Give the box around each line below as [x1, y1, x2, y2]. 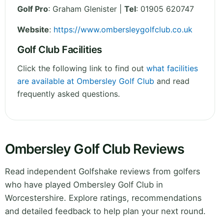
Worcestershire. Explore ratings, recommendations [5, 193, 202, 203]
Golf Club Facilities [17, 44, 102, 56]
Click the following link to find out [17, 63, 146, 74]
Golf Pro [17, 4, 48, 14]
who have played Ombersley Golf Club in [5, 180, 163, 190]
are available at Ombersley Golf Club [17, 76, 154, 86]
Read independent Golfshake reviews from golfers [5, 166, 200, 177]
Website [17, 25, 49, 35]
